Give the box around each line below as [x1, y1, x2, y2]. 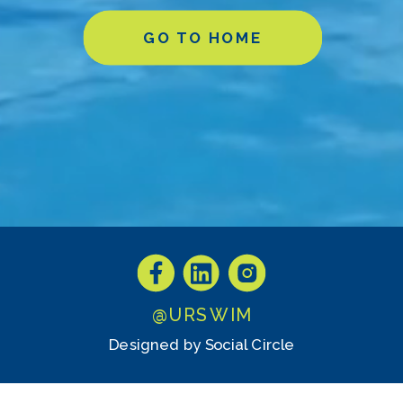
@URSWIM [151, 304, 253, 326]
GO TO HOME [142, 29, 263, 47]
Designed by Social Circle [109, 336, 294, 354]
